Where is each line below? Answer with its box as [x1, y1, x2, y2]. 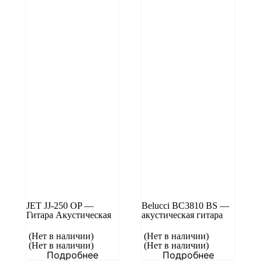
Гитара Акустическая [26, 210, 111, 220]
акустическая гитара [141, 210, 223, 220]
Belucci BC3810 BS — [141, 201, 229, 211]
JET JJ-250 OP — [26, 201, 94, 211]
